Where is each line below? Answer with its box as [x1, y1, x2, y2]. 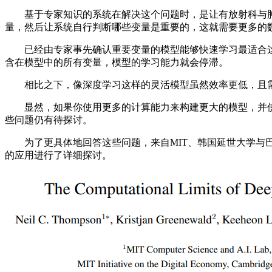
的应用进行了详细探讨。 [5, 150, 112, 161]
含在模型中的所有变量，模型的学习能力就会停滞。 [5, 57, 228, 68]
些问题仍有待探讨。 [5, 115, 92, 126]
